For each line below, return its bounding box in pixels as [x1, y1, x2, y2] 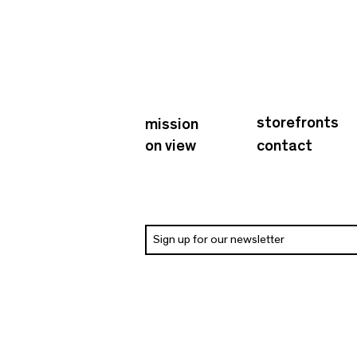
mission [145, 116, 198, 132]
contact [257, 138, 312, 154]
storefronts [257, 115, 339, 131]
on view [145, 138, 196, 154]
